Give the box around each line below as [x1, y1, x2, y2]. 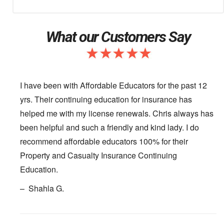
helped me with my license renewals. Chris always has [20, 107, 213, 119]
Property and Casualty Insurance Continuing [20, 149, 177, 161]
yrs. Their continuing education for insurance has [20, 93, 192, 105]
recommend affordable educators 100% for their [20, 135, 188, 147]
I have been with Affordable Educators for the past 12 [20, 79, 207, 91]
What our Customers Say [45, 28, 191, 46]
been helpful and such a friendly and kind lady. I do [20, 121, 199, 133]
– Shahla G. [20, 182, 64, 194]
